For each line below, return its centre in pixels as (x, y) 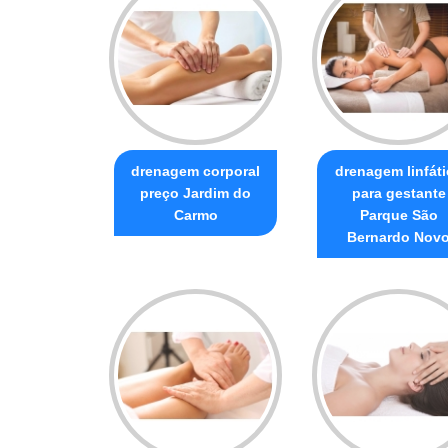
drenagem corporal (195, 170)
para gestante (398, 192)
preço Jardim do (195, 192)
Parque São (398, 214)
